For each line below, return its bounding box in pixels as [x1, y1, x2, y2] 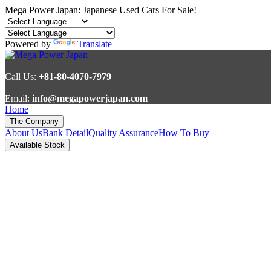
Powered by [5, 39, 53, 49]
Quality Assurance [88, 128, 158, 138]
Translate [77, 39, 112, 49]
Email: [5, 93, 32, 103]
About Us [5, 128, 42, 138]
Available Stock [10, 140, 65, 149]
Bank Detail [42, 128, 88, 138]
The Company [10, 117, 59, 126]
